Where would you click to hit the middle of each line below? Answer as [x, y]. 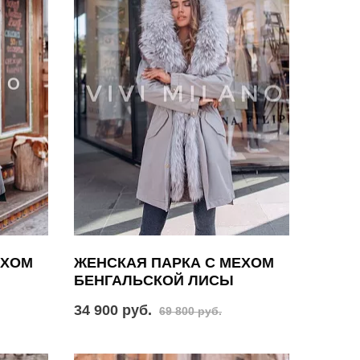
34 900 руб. [112, 311]
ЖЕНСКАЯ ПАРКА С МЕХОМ [174, 263]
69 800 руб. [190, 311]
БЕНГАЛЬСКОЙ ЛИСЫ [153, 281]
